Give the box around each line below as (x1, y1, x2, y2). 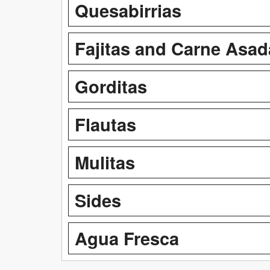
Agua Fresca (75, 225, 179, 251)
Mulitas (75, 149, 135, 175)
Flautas (75, 111, 136, 137)
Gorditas (75, 73, 147, 99)
